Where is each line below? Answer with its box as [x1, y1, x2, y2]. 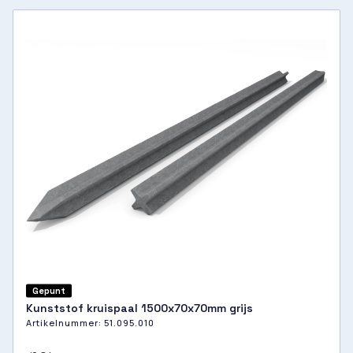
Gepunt [32, 284, 65, 296]
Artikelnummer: [26, 317, 104, 329]
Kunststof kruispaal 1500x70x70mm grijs [26, 301, 253, 316]
